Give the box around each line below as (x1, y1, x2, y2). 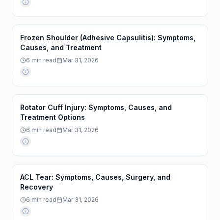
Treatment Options (20, 113, 85, 121)
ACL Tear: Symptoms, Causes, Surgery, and (20, 173, 170, 181)
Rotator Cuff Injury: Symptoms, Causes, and (20, 103, 172, 111)
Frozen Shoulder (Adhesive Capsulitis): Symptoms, (20, 33, 195, 42)
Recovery (20, 183, 53, 191)
